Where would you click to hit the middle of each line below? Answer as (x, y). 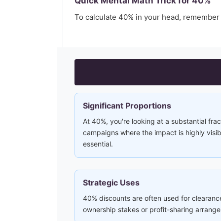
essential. (98, 144)
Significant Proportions (127, 106)
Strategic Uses (111, 183)
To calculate (96, 17)
